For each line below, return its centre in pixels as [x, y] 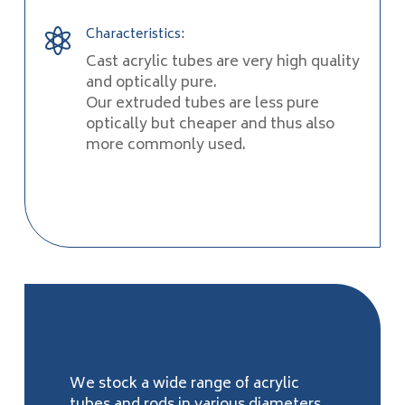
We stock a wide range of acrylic [184, 385]
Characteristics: [135, 35]
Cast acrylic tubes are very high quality [223, 63]
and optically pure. [151, 84]
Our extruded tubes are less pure [202, 104]
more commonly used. [166, 146]
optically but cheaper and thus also [210, 125]
